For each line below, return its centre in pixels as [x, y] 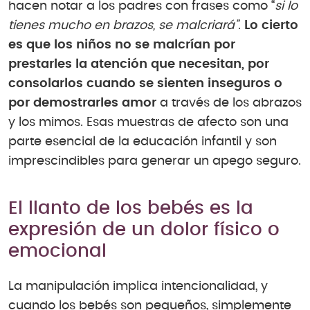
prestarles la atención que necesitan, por [139, 64]
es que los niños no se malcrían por [122, 45]
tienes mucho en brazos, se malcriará [121, 25]
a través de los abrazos [229, 103]
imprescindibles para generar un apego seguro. [155, 161]
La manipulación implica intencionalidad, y [138, 287]
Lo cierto [270, 25]
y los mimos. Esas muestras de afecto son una [148, 122]
